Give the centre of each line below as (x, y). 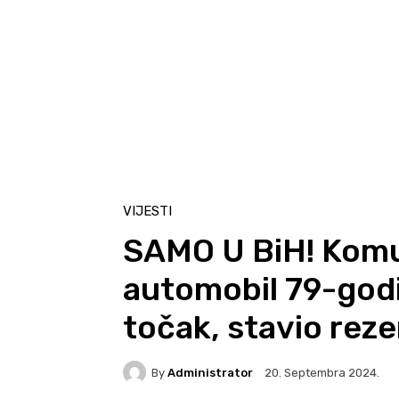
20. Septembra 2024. (322, 373)
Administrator (210, 372)
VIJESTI (147, 212)
